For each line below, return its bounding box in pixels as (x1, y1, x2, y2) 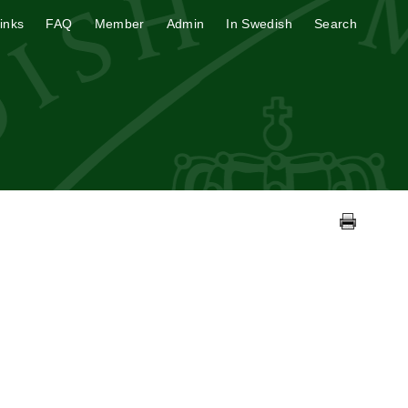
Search (313, 16, 357, 31)
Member (94, 16, 145, 31)
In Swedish (226, 16, 292, 31)
